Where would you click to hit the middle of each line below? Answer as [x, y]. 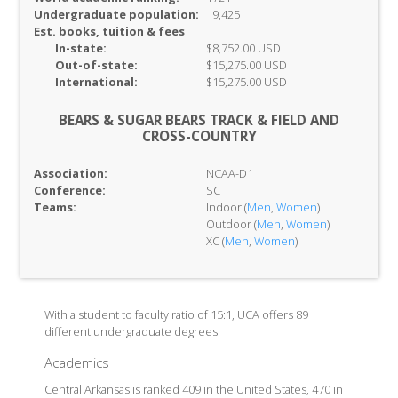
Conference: [69, 190]
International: [96, 82]
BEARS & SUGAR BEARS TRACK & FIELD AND [199, 120]
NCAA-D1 [229, 173]
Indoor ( [226, 207]
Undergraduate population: [116, 14]
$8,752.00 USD [243, 48]
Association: [70, 173]
